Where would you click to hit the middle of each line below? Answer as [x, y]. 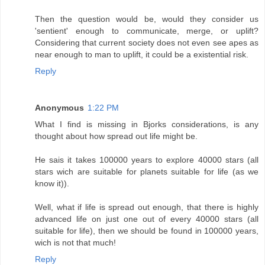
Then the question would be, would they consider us [147, 19]
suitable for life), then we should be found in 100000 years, [147, 231]
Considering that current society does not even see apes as [147, 43]
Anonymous [59, 108]
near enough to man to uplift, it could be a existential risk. [142, 55]
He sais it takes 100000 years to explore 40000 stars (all [147, 160]
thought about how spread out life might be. [116, 136]
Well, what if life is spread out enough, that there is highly [147, 207]
